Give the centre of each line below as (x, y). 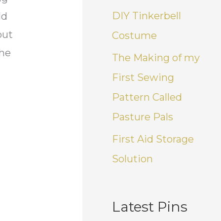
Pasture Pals (143, 117)
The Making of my (156, 57)
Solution (133, 159)
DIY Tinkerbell (147, 16)
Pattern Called (147, 97)
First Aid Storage (153, 139)
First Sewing (143, 77)
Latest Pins (150, 206)
